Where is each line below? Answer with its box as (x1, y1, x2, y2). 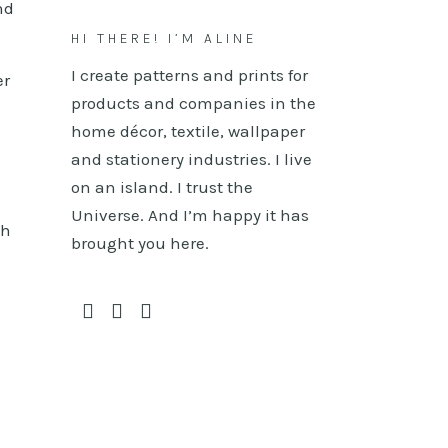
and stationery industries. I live (71, 149, 312, 169)
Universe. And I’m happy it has (71, 205, 309, 225)
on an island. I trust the (71, 177, 253, 197)
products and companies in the (71, 93, 316, 113)
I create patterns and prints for (71, 65, 308, 85)
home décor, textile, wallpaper (71, 121, 305, 141)
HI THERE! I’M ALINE (71, 30, 257, 47)
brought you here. (71, 233, 209, 253)
